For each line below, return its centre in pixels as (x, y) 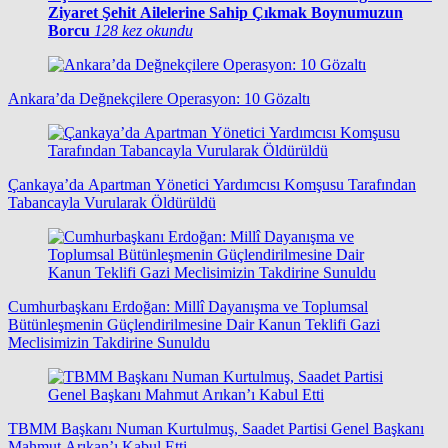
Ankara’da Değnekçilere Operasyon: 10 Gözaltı (159, 99)
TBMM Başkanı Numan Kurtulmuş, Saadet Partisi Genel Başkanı (216, 429)
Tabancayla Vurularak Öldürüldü (112, 203)
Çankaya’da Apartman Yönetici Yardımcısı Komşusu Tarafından (212, 185)
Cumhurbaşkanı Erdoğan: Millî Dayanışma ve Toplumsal (188, 307)
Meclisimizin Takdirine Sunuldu (109, 343)
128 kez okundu (143, 31)
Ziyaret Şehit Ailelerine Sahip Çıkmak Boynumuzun (225, 13)
